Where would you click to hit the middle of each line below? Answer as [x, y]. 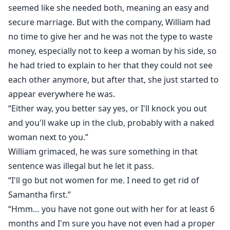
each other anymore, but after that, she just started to [113, 80]
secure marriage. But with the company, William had [109, 22]
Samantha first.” [40, 195]
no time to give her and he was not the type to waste [110, 37]
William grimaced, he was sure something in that [103, 152]
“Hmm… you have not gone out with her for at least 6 [111, 209]
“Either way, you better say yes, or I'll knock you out [108, 109]
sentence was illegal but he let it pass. [81, 166]
